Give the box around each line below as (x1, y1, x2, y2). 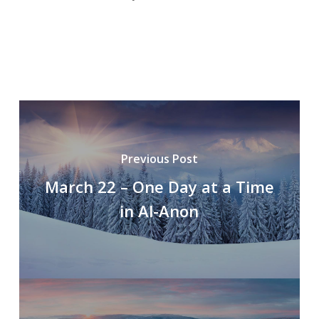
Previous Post (120, 151, 198, 167)
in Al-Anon (120, 200, 199, 222)
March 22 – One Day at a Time (44, 176, 274, 198)
